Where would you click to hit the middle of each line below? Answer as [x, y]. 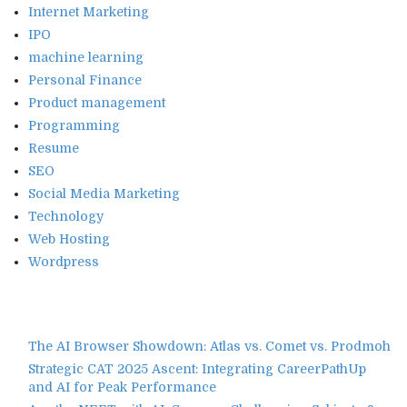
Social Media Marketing [104, 193]
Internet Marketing [89, 11]
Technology [66, 216]
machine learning [86, 57]
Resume [54, 148]
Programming [74, 125]
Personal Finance [85, 79]
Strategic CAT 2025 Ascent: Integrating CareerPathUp [197, 368]
